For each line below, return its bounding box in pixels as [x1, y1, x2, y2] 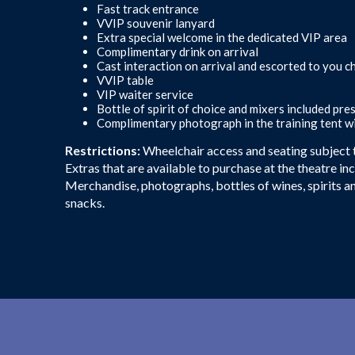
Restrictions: [65, 142, 140, 158]
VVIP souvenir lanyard [97, 15, 215, 30]
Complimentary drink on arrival [97, 44, 258, 59]
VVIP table [97, 72, 154, 87]
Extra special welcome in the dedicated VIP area [97, 29, 347, 44]
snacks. [65, 194, 105, 210]
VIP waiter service [97, 86, 193, 101]
